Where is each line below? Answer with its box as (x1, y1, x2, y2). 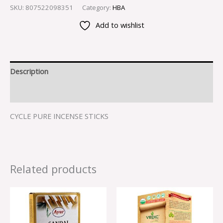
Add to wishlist (96, 20, 144, 30)
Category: (82, 2, 112, 12)
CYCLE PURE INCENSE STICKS (10, 111, 109, 121)
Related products (10, 162, 97, 177)
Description (10, 66, 48, 77)
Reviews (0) (10, 87, 47, 97)
